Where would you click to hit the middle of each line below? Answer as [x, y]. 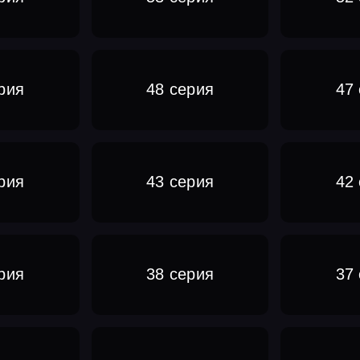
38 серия [180, 274]
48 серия [180, 90]
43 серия [180, 182]
